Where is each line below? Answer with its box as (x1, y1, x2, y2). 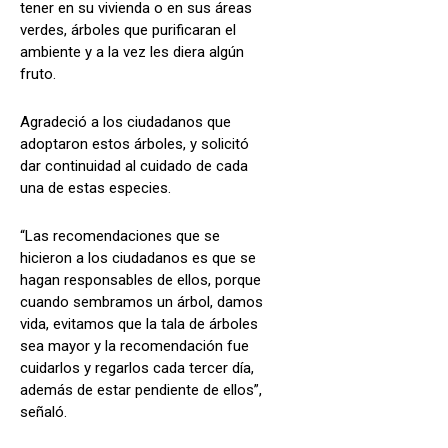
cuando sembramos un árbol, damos (20, 292, 263, 311)
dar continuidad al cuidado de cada (20, 156, 248, 175)
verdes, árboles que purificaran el (20, 20, 236, 39)
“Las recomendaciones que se (20, 226, 220, 245)
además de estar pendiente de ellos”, (20, 380, 262, 399)
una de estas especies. (20, 178, 171, 197)
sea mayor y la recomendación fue (20, 336, 249, 355)
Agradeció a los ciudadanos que (20, 112, 231, 131)
